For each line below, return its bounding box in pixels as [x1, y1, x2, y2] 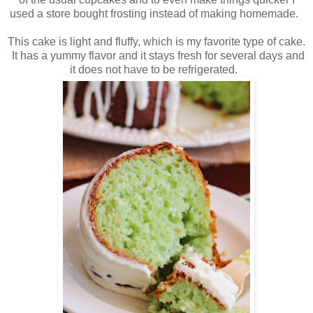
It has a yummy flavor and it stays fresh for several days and [8, 50, 305, 62]
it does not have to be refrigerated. [70, 64, 243, 76]
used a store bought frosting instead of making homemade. [9, 8, 304, 20]
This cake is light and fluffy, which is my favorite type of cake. [8, 36, 305, 48]
